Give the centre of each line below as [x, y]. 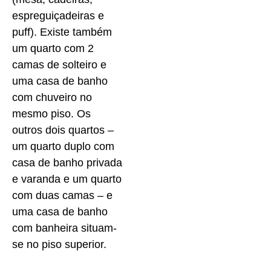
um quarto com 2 [53, 48]
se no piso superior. [59, 244]
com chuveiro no [52, 97]
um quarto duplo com [63, 146]
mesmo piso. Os [51, 113]
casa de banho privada [67, 162]
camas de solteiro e [59, 64]
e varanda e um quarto [67, 179]
